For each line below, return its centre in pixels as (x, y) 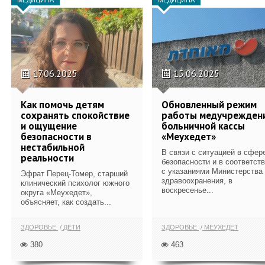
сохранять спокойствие (75, 115)
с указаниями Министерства (212, 171)
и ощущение (49, 126)
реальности (47, 158)
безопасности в (56, 136)
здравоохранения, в (197, 180)
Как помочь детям (62, 104)
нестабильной (53, 147)
